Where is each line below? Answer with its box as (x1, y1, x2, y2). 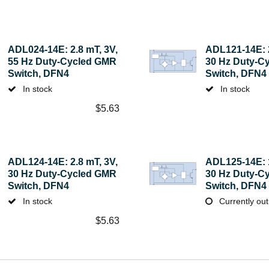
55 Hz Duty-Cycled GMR (8, 56, 117, 67)
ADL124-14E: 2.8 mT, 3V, (8, 157, 118, 167)
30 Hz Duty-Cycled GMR (8, 169, 117, 179)
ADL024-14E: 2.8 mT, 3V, (8, 44, 118, 55)
